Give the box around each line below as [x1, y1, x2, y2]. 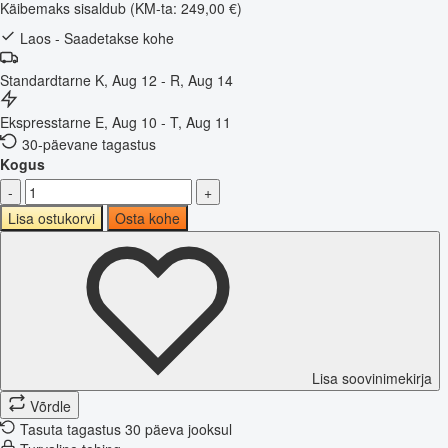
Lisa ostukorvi [8, 207, 95, 228]
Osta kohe [115, 207, 180, 228]
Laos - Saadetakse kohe [16, 27, 174, 48]
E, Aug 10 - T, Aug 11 [95, 111, 231, 132]
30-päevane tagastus [22, 133, 156, 154]
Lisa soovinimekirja [312, 367, 432, 388]
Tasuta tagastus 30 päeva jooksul [20, 418, 232, 439]
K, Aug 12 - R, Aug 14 [95, 69, 233, 90]
